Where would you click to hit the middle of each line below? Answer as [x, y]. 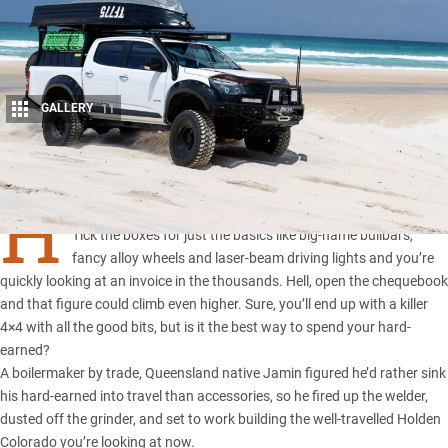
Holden [419, 419]
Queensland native [202, 373]
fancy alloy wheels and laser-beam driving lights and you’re [252, 258]
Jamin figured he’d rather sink [353, 373]
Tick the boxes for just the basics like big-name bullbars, [242, 235]
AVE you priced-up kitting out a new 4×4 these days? [232, 212]
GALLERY [67, 108]
